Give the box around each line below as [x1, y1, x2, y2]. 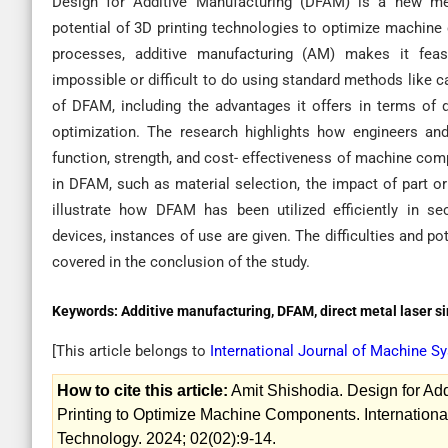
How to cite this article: [57, 382, 228, 399]
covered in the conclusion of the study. [52, 253, 310, 271]
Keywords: [52, 303, 121, 319]
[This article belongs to [52, 342, 210, 360]
